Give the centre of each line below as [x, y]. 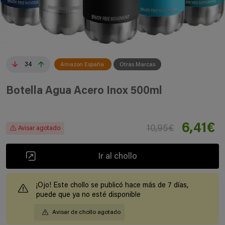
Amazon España [83, 65]
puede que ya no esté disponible [88, 195]
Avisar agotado [39, 129]
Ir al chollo [117, 157]
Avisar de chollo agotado [86, 213]
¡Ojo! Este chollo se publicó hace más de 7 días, [112, 185]
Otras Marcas [137, 65]
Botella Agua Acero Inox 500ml [84, 91]
